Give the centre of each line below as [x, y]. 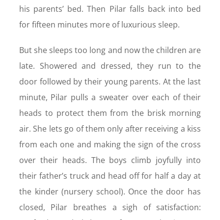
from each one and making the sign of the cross [110, 145]
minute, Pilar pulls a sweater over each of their [110, 97]
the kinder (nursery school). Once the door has [110, 192]
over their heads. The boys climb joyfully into [110, 160]
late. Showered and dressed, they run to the [110, 66]
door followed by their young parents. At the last [110, 82]
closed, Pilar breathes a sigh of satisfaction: [110, 207]
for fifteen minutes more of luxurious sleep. [99, 25]
